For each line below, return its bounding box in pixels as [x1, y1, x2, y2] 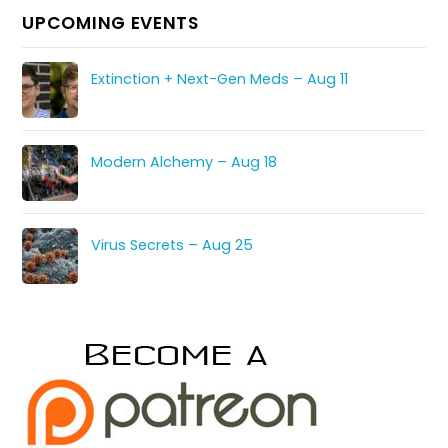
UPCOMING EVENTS [22, 10, 199, 35]
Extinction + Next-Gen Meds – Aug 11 [91, 69, 348, 90]
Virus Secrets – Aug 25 [91, 235, 253, 256]
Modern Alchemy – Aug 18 [91, 152, 277, 173]
